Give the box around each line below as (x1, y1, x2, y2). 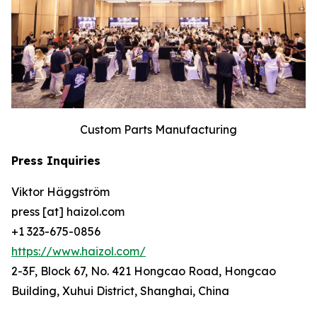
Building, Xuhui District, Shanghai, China (11, 284, 229, 299)
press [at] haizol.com (11, 204, 125, 219)
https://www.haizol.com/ (11, 244, 146, 259)
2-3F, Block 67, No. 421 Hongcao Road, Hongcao (11, 264, 276, 279)
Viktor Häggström (11, 185, 110, 200)
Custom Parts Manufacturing (80, 122, 237, 137)
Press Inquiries (11, 154, 100, 168)
